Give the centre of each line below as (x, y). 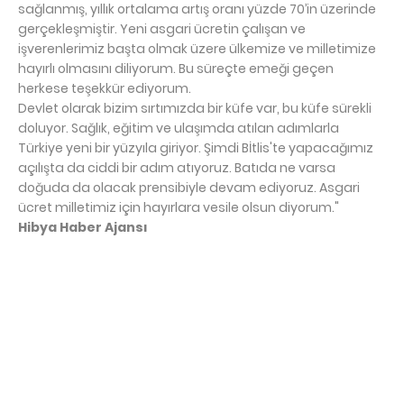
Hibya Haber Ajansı (83, 227)
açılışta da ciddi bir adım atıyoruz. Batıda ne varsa (177, 167)
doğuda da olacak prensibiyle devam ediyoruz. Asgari (189, 187)
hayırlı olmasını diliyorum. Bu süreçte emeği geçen (176, 68)
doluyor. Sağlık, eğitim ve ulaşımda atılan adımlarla (179, 128)
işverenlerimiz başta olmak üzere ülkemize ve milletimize (197, 48)
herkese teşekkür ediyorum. (105, 88)
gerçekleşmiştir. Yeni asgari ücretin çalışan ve (162, 28)
